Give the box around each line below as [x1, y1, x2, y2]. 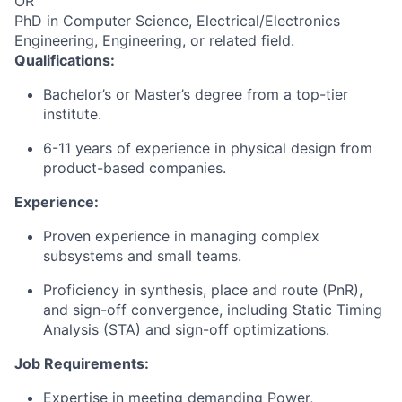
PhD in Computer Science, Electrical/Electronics [14, 11, 340, 30]
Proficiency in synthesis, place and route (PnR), [43, 280, 363, 299]
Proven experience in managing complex [43, 226, 319, 245]
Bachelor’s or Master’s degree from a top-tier [43, 84, 348, 103]
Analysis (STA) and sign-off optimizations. [43, 319, 329, 338]
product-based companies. [43, 158, 226, 177]
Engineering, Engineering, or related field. [14, 31, 294, 49]
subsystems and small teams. [43, 246, 241, 265]
